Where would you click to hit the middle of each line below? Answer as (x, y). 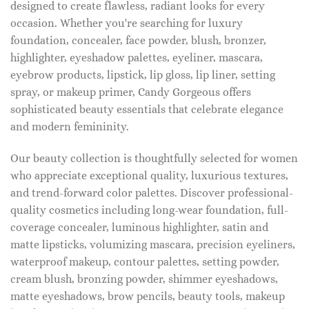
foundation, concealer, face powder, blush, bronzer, (138, 40)
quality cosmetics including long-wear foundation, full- (149, 210)
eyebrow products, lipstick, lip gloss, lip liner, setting (143, 74)
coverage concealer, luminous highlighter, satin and (139, 227)
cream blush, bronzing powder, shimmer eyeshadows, (144, 279)
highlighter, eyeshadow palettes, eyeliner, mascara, (137, 57)
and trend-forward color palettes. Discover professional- (152, 192)
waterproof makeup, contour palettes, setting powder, (145, 261)
